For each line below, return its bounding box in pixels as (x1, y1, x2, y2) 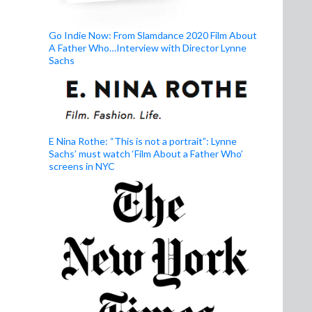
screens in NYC (49, 159, 115, 172)
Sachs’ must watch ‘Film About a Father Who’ (49, 147, 243, 159)
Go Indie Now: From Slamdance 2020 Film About (49, 29, 257, 41)
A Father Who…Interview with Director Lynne (49, 41, 247, 54)
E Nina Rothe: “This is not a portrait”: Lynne (49, 134, 237, 147)
